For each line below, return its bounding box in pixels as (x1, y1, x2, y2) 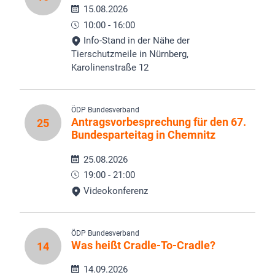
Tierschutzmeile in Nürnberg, (71, 48, 188, 60)
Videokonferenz (81, 185, 148, 197)
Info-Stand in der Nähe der (81, 35, 190, 47)
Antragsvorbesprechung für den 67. (71, 115, 246, 129)
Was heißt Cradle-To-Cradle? (71, 239, 215, 252)
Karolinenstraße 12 (71, 62, 149, 74)
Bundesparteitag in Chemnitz (71, 128, 215, 142)
